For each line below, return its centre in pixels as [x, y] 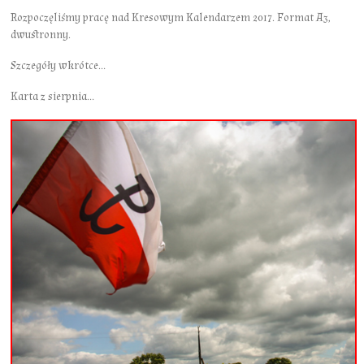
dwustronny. [41, 35]
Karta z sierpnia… [53, 96]
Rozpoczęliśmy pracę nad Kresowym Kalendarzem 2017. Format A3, [171, 17]
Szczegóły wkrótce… [58, 65]
